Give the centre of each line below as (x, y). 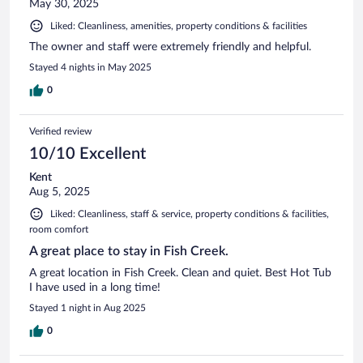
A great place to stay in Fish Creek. (129, 251)
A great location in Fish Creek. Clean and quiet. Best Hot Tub (180, 273)
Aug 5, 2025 (60, 192)
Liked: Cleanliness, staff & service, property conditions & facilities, (190, 214)
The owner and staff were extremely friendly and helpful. (170, 47)
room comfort (59, 229)
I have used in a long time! (95, 287)
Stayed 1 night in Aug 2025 (88, 307)
